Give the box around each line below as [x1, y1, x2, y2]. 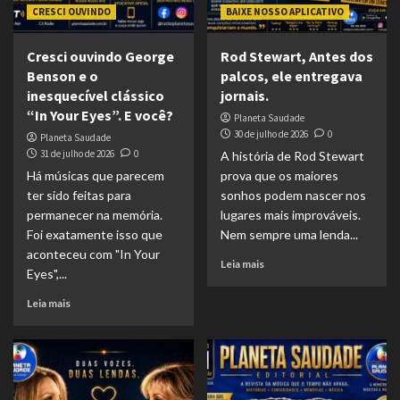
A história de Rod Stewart [220, 147, 364, 163]
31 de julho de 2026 [40, 146, 114, 160]
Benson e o [27, 66, 98, 85]
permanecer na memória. [27, 206, 162, 222]
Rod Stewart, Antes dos [220, 46, 373, 65]
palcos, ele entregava [220, 66, 362, 85]
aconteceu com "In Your [27, 246, 160, 262]
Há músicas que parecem [27, 167, 164, 183]
